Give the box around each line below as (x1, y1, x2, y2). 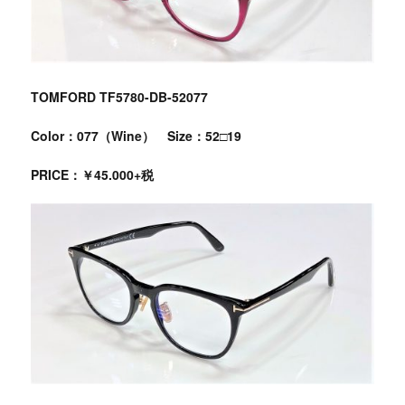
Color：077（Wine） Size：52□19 (30, 126, 241, 145)
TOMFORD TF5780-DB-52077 (30, 87, 208, 106)
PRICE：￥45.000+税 (30, 165, 154, 184)
